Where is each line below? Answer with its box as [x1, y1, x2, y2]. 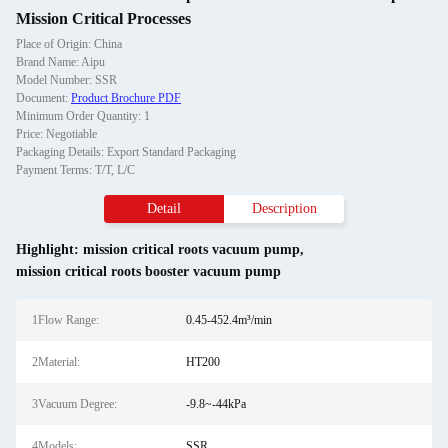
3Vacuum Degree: [32, 397, 117, 411]
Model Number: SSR [16, 73, 117, 87]
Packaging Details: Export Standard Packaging [16, 145, 236, 159]
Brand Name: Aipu [16, 55, 105, 69]
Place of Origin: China [16, 37, 122, 51]
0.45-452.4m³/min [185, 313, 272, 327]
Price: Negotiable [16, 127, 97, 141]
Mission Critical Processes [16, 10, 191, 27]
